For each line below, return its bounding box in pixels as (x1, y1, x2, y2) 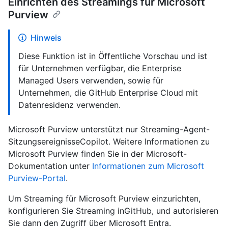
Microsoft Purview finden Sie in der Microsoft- (8, 148, 187, 159)
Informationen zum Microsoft (92, 160, 204, 171)
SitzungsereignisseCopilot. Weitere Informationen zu (8, 136, 210, 147)
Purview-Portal (8, 173, 66, 183)
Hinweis (31, 32, 62, 43)
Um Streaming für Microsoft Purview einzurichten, (8, 193, 201, 204)
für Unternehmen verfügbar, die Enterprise (18, 63, 181, 73)
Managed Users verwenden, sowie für (18, 75, 163, 85)
